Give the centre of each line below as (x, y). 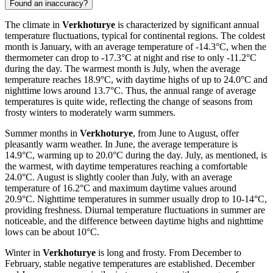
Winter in (24, 252)
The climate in (34, 24)
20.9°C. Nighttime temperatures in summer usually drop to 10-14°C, (136, 199)
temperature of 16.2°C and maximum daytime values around (121, 188)
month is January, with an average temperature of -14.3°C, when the (136, 46)
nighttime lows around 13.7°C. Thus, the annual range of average (130, 90)
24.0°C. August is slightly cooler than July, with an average (119, 177)
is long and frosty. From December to (168, 252)
